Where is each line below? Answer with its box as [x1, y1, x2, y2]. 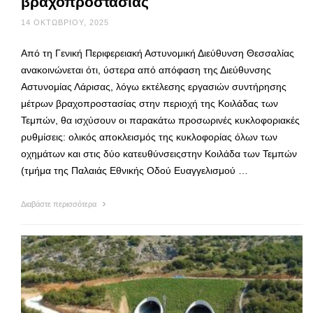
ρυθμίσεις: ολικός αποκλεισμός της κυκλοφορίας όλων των [21, 131, 277, 143]
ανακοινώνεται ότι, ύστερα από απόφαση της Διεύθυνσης [21, 64, 271, 76]
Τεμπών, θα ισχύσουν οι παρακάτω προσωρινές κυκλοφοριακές [21, 115, 300, 126]
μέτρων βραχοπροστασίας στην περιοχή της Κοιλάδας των [21, 98, 278, 110]
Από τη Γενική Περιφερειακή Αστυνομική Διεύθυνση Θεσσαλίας [21, 48, 294, 59]
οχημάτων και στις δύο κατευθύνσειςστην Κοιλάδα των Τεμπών [21, 148, 297, 160]
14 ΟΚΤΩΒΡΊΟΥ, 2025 [21, 18, 109, 27]
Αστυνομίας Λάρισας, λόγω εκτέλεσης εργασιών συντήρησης [21, 81, 286, 93]
